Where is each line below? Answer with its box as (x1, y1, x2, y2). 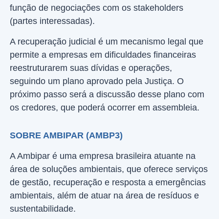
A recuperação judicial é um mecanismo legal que (10, 37, 203, 46)
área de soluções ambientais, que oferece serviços (10, 164, 208, 174)
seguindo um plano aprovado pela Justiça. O (10, 76, 184, 86)
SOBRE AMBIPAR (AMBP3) (10, 131, 123, 140)
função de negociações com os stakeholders (10, 3, 183, 13)
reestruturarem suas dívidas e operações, (10, 63, 172, 73)
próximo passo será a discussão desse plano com (10, 89, 204, 99)
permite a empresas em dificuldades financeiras (10, 50, 196, 60)
